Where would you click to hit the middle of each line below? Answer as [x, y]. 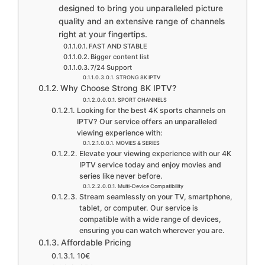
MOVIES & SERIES [138, 143]
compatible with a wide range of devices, [150, 219]
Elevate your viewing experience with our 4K [155, 153]
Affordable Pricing [96, 242]
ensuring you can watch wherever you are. [152, 230]
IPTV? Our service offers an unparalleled [147, 121]
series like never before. [121, 176]
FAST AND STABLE [118, 46]
